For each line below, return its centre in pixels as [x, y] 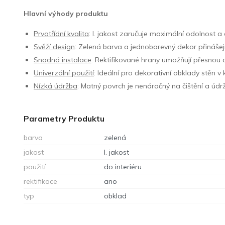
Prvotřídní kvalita [62, 33]
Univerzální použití [64, 73]
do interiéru [123, 166]
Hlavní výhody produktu [66, 13]
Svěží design [54, 46]
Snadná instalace [63, 60]
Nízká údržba [56, 86]
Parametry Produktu [64, 118]
